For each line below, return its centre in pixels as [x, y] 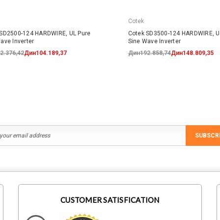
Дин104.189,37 [45, 53]
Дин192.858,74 [149, 53]
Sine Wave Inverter [154, 41]
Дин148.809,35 [192, 53]
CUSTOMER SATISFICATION [110, 200]
